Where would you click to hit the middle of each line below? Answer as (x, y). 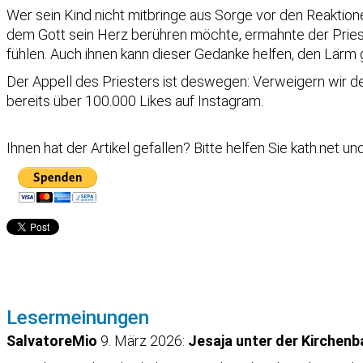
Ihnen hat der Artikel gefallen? (100, 148)
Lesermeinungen (78, 318)
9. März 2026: (143, 341)
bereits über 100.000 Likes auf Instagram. (135, 101)
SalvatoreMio (52, 341)
